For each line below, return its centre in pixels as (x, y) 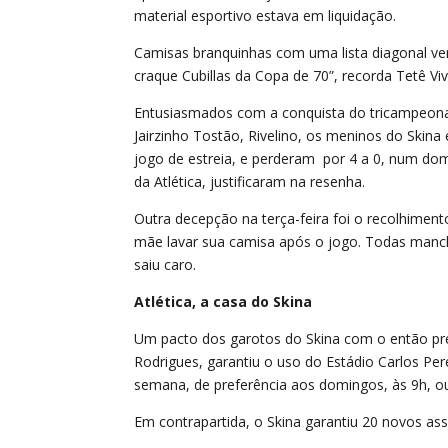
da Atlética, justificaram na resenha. (250, 182)
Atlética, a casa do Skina (223, 302)
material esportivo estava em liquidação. (265, 16)
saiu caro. (165, 265)
